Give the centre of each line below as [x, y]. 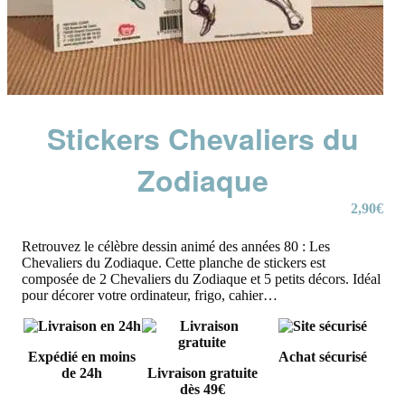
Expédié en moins [82, 357]
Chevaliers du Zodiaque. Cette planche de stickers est [174, 263]
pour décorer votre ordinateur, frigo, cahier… [150, 296]
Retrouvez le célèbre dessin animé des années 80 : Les [176, 247]
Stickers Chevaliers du [202, 139]
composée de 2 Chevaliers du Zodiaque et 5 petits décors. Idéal [201, 279]
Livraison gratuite [202, 373]
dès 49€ [202, 390]
